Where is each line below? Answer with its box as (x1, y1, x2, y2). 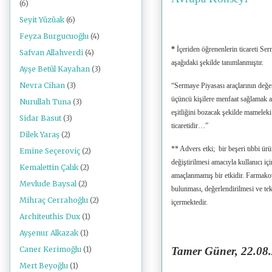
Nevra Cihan (19, 81, 65, 90)
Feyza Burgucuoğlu (19, 32, 89, 41)
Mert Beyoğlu (19, 261, 68, 271)
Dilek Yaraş (19, 130, 59, 140)
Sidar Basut (19, 114, 61, 123)
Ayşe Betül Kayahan (19, 64, 90, 74)
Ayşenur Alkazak (19, 228, 78, 238)
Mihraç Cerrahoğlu (19, 195, 88, 205)
